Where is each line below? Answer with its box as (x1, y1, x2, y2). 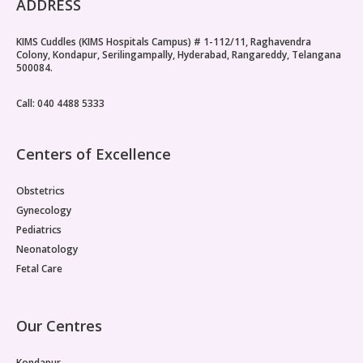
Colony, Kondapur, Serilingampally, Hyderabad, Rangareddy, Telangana (16, 47, 341, 62)
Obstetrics (16, 183, 65, 198)
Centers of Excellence (16, 143, 171, 164)
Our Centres (16, 315, 102, 335)
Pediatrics (16, 222, 62, 237)
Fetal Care (16, 261, 62, 275)
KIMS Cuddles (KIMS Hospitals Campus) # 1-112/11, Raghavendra (16, 34, 311, 49)
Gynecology (16, 203, 71, 217)
